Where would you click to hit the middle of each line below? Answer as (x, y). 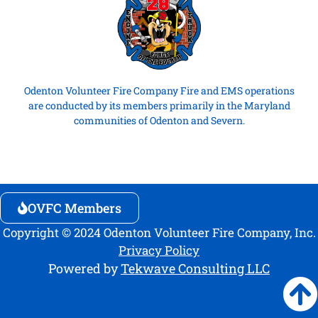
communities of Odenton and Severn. (159, 120)
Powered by (83, 268)
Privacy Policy (159, 250)
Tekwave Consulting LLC (195, 268)
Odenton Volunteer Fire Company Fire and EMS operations (159, 90)
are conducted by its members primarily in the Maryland (159, 105)
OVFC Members (75, 208)
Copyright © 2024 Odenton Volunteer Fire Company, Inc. (159, 232)
